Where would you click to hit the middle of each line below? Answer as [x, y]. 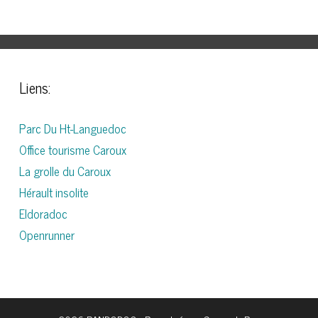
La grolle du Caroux [65, 171]
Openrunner [46, 235]
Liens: [34, 87]
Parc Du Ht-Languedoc [72, 128]
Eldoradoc [43, 213]
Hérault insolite [54, 192]
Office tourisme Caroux [72, 149]
